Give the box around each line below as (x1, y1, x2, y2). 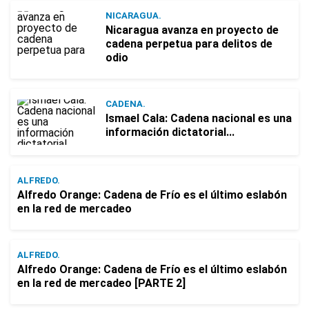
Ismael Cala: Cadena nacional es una (106, 112, 292, 125)
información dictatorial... (106, 126, 235, 139)
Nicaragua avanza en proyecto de (106, 23, 279, 37)
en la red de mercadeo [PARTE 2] (17, 277, 186, 290)
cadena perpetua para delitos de (106, 37, 272, 50)
